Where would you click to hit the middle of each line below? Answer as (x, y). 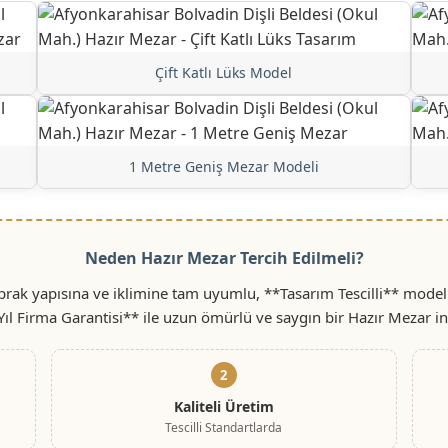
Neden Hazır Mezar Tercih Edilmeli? (224, 257)
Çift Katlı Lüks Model (224, 72)
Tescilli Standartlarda (224, 427)
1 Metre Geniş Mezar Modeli (223, 166)
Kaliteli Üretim (223, 406)
